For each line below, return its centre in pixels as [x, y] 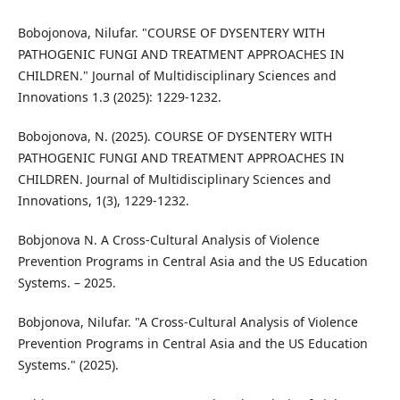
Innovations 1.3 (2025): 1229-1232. [119, 97]
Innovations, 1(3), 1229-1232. [103, 201]
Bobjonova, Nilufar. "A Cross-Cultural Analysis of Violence [187, 322]
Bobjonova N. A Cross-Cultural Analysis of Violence [168, 240]
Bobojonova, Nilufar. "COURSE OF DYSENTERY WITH [171, 33]
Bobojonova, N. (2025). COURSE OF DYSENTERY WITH [175, 137]
